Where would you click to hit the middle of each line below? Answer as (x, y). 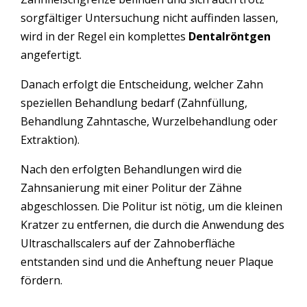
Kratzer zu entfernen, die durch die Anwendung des (152, 224)
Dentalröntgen (230, 36)
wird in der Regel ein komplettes (105, 36)
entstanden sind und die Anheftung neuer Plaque (147, 261)
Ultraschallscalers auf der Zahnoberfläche (128, 243)
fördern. (41, 280)
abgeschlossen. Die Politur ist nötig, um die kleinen (151, 206)
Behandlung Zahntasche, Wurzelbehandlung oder (149, 121)
